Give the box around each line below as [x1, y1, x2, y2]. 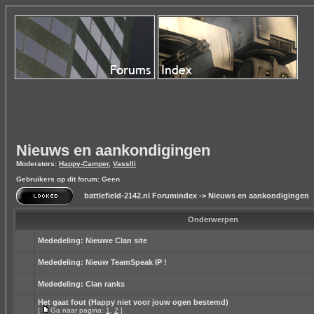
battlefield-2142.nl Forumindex [84, 191, 197, 200]
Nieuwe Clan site [86, 236, 147, 245]
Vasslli [113, 160, 136, 168]
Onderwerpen [185, 215, 240, 224]
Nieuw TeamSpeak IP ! [86, 258, 167, 266]
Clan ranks [86, 280, 125, 288]
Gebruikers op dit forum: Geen [16, 175, 120, 183]
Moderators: [16, 160, 59, 168]
